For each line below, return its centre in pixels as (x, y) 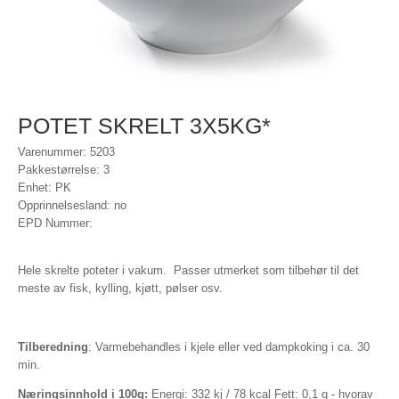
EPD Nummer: (55, 223)
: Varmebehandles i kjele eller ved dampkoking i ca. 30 (229, 347)
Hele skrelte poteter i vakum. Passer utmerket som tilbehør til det (188, 270)
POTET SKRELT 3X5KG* (144, 126)
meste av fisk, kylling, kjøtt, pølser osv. (122, 288)
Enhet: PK (45, 187)
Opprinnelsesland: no (72, 205)
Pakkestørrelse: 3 (64, 170)
